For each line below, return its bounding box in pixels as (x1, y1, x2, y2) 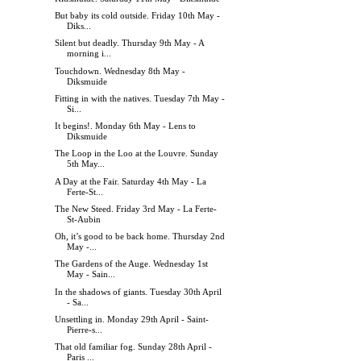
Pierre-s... (67, 324, 103, 334)
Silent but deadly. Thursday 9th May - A (55, 38, 205, 48)
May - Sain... (67, 269, 116, 280)
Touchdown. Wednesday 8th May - (55, 65, 186, 76)
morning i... (67, 48, 112, 59)
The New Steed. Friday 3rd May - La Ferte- (55, 203, 218, 214)
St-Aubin (67, 214, 102, 224)
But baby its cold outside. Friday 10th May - (55, 10, 221, 21)
